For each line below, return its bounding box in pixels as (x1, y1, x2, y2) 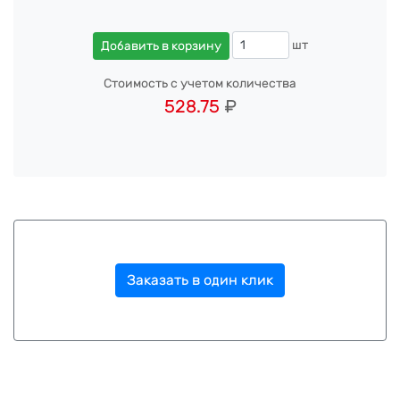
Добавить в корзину (100, 37, 221, 54)
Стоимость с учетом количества (104, 75, 296, 91)
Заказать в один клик (127, 271, 273, 288)
